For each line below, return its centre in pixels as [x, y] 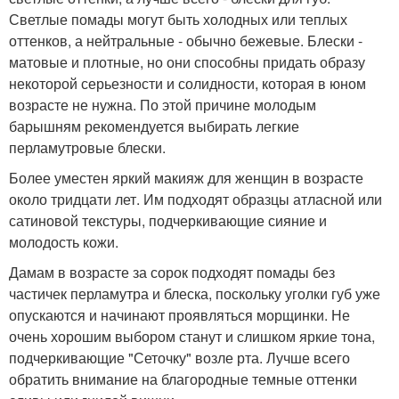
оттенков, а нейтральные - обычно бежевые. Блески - [186, 40]
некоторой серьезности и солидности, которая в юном [187, 83]
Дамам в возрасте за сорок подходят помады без [172, 272]
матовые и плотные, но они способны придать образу [187, 61]
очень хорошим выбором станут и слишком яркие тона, [192, 336]
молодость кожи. [64, 241]
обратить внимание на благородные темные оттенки [183, 379]
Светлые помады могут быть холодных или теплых [178, 19]
